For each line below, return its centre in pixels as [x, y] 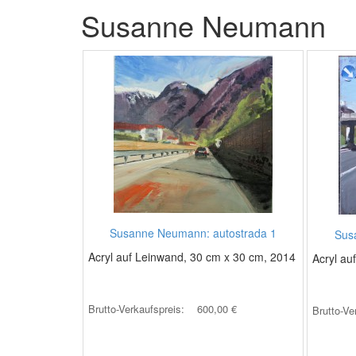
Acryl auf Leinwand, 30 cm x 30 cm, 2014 [192, 257]
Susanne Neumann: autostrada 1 [193, 233]
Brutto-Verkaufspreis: [138, 309]
